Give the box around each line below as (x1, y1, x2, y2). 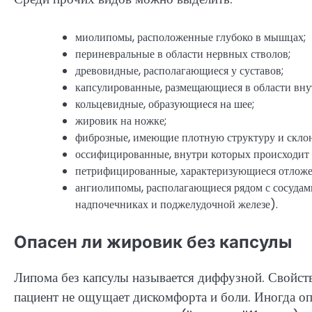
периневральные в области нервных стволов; (75, 45, 290, 62)
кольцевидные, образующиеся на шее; (75, 95, 254, 112)
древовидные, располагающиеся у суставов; (75, 62, 283, 79)
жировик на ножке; (75, 112, 166, 129)
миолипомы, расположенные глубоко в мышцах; (75, 29, 306, 45)
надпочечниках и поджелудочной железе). (75, 196, 278, 212)
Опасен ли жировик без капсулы (14, 231, 292, 252)
